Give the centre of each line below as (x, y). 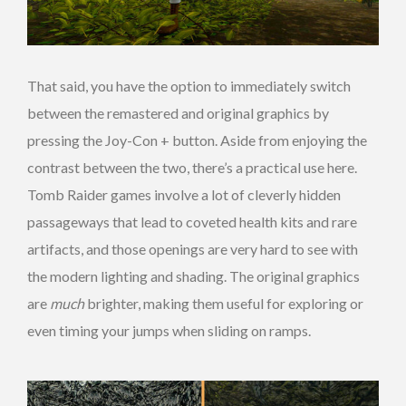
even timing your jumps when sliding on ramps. (169, 330)
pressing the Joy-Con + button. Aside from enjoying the (197, 140)
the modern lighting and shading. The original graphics (193, 275)
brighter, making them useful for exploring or (224, 303)
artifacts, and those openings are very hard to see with (193, 248)
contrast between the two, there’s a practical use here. (192, 167)
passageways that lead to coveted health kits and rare (192, 221)
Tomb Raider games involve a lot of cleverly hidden (184, 194)
